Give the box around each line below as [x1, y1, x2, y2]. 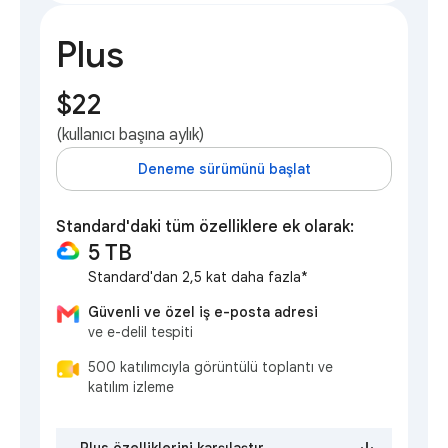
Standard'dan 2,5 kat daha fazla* [88, 268, 308, 287]
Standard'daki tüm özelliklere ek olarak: [56, 217, 354, 238]
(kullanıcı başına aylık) [56, 125, 204, 146]
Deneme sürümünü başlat [137, 160, 311, 179]
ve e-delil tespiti [88, 323, 193, 342]
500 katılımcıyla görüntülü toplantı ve [88, 358, 333, 377]
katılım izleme [88, 378, 174, 397]
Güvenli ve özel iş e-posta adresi [88, 303, 318, 322]
